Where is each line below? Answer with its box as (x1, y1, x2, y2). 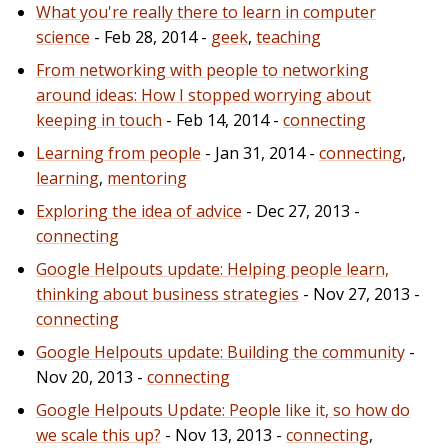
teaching (256, 25, 321, 48)
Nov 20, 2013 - (36, 365, 147, 388)
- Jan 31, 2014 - (201, 141, 319, 164)
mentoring (107, 166, 187, 189)
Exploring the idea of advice (36, 199, 242, 222)
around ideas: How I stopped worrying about (36, 83, 371, 106)
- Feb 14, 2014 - (162, 108, 283, 131)
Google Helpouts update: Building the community (36, 340, 405, 363)
